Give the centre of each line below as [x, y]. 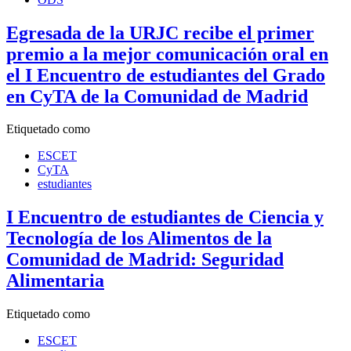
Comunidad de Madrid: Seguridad [145, 260]
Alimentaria [55, 281]
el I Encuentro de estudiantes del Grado [166, 75]
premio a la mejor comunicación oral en [167, 54]
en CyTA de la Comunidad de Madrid [157, 96]
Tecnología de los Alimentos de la [139, 239]
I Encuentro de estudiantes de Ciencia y [165, 217]
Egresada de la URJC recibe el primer [160, 33]
